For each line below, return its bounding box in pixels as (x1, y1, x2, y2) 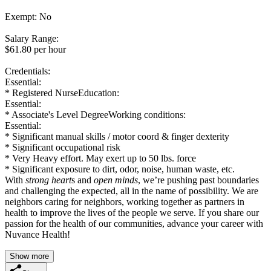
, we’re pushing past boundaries (138, 174, 259, 185)
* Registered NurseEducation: (5, 87, 119, 98)
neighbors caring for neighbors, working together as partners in (5, 196, 244, 207)
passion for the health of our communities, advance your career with (5, 218, 263, 229)
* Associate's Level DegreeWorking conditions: (5, 109, 186, 120)
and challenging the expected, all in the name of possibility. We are (5, 185, 258, 196)
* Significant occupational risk (5, 142, 120, 152)
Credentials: (5, 65, 50, 76)
